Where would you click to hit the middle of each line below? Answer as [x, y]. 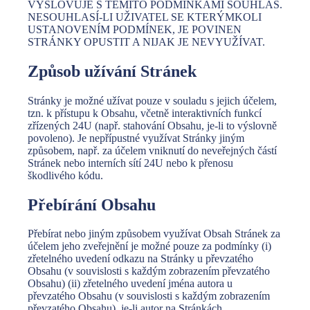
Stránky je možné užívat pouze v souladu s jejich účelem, [152, 100]
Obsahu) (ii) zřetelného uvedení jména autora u [130, 284]
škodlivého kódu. [65, 175]
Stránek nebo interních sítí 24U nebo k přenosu [130, 163]
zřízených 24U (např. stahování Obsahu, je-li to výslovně [152, 125]
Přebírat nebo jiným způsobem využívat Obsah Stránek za [154, 234]
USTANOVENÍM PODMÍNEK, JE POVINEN [135, 29]
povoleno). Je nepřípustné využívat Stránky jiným [136, 138]
